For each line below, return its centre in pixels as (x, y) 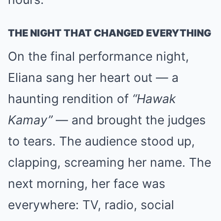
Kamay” (30, 120)
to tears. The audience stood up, (101, 141)
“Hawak (154, 98)
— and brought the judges (129, 120)
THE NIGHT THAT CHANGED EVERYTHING (110, 33)
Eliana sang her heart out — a (93, 77)
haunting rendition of (70, 98)
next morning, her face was (87, 183)
